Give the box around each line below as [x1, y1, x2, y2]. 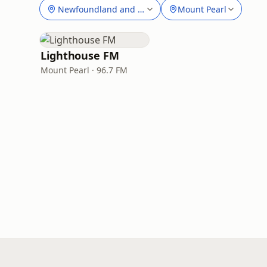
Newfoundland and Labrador [57, 3, 174, 15]
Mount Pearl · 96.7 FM [41, 64, 128, 76]
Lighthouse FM [41, 48, 119, 63]
